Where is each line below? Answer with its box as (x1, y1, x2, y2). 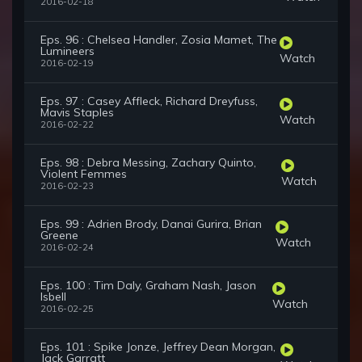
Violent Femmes (40, 166, 127, 182)
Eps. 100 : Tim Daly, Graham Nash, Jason (40, 278, 256, 293)
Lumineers (40, 44, 95, 59)
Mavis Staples (40, 105, 114, 120)
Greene (40, 228, 78, 243)
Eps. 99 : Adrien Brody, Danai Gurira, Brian (40, 217, 262, 232)
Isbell (40, 289, 66, 305)
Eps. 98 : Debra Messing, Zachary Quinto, (40, 155, 256, 170)
